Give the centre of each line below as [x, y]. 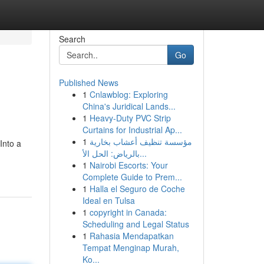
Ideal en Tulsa [108, 200]
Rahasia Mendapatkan [131, 236]
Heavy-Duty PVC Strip [130, 118]
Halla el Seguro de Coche [137, 189]
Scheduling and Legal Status [136, 224]
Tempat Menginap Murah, [131, 247]
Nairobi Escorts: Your [128, 165]
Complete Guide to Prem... [132, 177]
